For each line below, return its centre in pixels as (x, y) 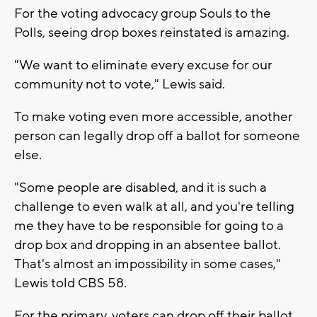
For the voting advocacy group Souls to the (143, 13)
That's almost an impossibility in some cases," (148, 264)
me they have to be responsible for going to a (149, 225)
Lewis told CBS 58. (70, 283)
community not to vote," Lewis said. (120, 84)
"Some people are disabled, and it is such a (140, 187)
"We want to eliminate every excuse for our (143, 65)
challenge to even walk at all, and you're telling (154, 206)
